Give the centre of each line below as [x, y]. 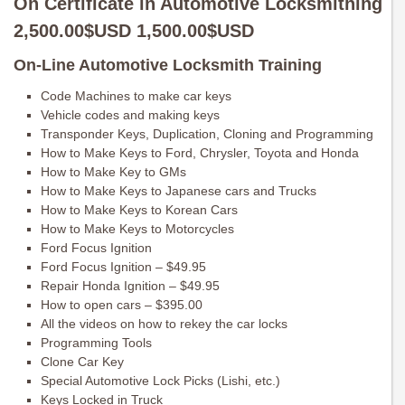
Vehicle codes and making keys [130, 115]
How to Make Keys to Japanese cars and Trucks [179, 191]
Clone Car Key [82, 362]
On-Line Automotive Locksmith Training [168, 66]
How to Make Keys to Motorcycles [137, 229]
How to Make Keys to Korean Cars [139, 210]
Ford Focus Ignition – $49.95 [123, 267]
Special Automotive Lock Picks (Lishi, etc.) [160, 381]
